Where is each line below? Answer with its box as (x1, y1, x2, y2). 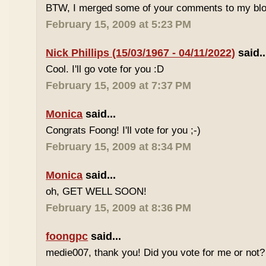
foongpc (46, 230, 88, 242)
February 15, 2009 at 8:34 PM (46, 141, 192, 153)
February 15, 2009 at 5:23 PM (46, 18, 192, 30)
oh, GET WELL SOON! (46, 186, 147, 197)
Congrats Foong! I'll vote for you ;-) (46, 125, 201, 136)
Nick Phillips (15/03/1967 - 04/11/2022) (46, 47, 236, 59)
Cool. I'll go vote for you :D (46, 64, 164, 75)
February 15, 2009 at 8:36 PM (46, 202, 192, 214)
